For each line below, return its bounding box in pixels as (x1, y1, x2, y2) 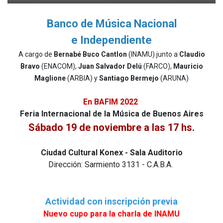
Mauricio (173, 62, 203, 70)
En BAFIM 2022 (83, 97, 138, 107)
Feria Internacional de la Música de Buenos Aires (19, 109, 204, 118)
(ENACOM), (41, 62, 77, 70)
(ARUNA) (159, 74, 189, 82)
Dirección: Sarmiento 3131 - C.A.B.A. (48, 160, 175, 169)
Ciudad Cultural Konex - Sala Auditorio (40, 148, 183, 157)
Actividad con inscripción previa (45, 196, 178, 207)
